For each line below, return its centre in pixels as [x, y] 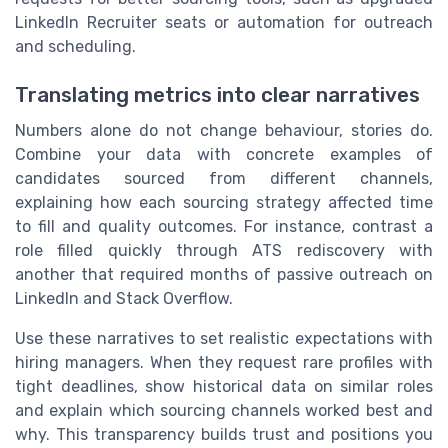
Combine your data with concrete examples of [224, 155]
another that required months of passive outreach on [224, 275]
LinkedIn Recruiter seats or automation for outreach [224, 22]
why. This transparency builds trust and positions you [224, 435]
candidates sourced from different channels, [224, 179]
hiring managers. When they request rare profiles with [224, 363]
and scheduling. [75, 46]
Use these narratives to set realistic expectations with [224, 339]
